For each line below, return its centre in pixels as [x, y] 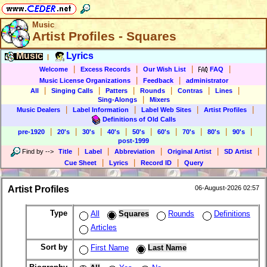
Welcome [54, 69]
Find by [32, 151]
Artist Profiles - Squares [104, 36]
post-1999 [133, 141]
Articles [104, 228]
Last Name [167, 248]
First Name [110, 248]
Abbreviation [134, 151]
